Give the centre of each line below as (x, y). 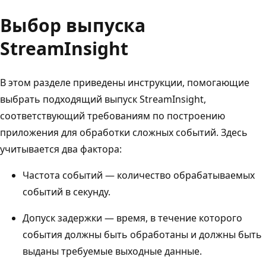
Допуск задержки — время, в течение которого (132, 218)
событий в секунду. (66, 191)
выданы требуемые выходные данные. (112, 251)
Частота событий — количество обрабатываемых (139, 175)
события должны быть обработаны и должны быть (142, 234)
